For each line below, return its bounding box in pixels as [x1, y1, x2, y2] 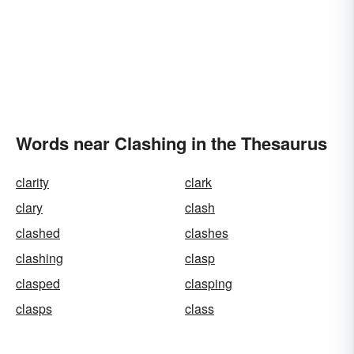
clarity [16, 173, 49, 191]
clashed [16, 224, 60, 242]
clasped [16, 274, 60, 292]
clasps [16, 299, 52, 318]
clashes [185, 224, 228, 242]
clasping [185, 274, 232, 292]
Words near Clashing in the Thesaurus [16, 130, 327, 156]
